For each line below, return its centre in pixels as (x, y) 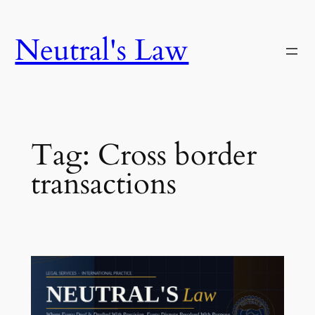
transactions (103, 185)
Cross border (177, 156)
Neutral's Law (102, 51)
